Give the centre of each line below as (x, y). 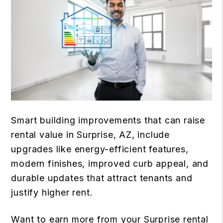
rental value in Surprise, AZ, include (90, 135)
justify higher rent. (52, 193)
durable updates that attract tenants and (102, 178)
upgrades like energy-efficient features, (100, 149)
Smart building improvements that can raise (108, 120)
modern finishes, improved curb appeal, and (110, 164)
